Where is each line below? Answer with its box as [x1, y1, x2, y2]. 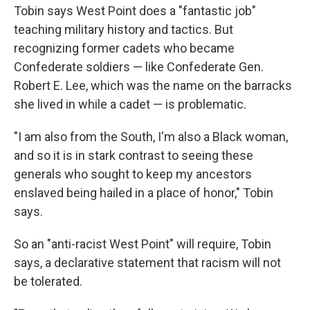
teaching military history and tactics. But [14, 22, 233, 37]
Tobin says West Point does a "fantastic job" [14, 3, 256, 19]
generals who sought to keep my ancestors [14, 167, 252, 182]
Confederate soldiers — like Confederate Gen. [14, 60, 264, 75]
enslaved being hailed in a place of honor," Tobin [14, 185, 273, 201]
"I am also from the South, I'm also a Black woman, [14, 129, 288, 145]
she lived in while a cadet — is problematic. [14, 97, 246, 112]
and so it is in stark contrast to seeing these [14, 148, 253, 163]
